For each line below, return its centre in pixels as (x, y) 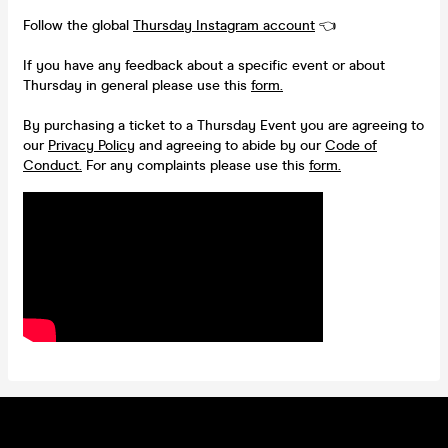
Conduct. (52, 165)
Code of (351, 145)
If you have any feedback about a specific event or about (204, 65)
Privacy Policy (91, 145)
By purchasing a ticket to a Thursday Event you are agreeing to (223, 125)
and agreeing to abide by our (230, 145)
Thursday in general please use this (137, 85)
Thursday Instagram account (224, 25)
